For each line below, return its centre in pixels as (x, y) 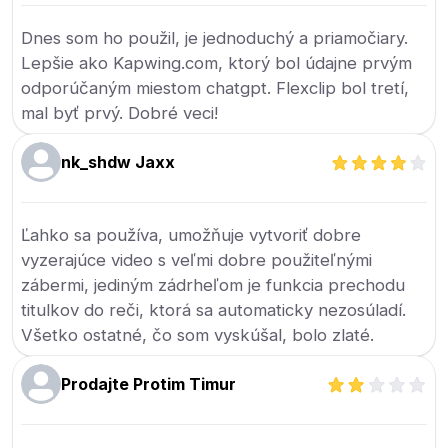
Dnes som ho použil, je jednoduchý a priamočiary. (215, 38)
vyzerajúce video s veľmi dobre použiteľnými (197, 260)
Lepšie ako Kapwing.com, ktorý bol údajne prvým (217, 63)
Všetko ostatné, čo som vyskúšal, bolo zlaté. (198, 335)
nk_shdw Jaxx (118, 162)
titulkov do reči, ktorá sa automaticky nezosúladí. (214, 310)
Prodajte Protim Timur (149, 384)
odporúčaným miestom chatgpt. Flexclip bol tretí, (215, 88)
